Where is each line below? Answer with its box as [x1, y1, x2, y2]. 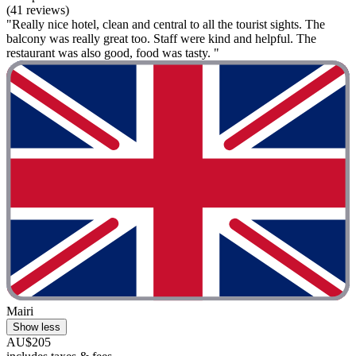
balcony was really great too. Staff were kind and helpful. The [6, 32, 316, 46]
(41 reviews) [6, 3, 69, 17]
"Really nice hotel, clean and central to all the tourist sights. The [6, 17, 325, 32]
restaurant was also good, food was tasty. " [6, 46, 219, 60]
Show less [13, 320, 60, 333]
